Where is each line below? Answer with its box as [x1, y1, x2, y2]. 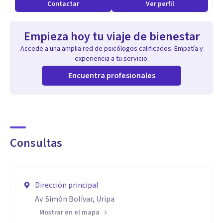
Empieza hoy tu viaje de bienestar [23, 28, 200, 45]
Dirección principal [35, 180, 99, 191]
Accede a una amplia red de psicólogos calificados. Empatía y [20, 44, 203, 54]
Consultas [10, 134, 62, 152]
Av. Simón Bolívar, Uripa [35, 194, 114, 205]
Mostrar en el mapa [39, 208, 100, 218]
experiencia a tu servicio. [74, 54, 149, 64]
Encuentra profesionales [68, 70, 155, 81]
